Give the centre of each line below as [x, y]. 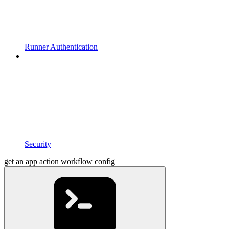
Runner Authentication [61, 47]
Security [38, 144]
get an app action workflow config [60, 162]
